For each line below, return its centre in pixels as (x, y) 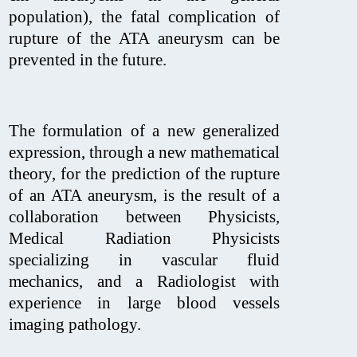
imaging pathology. (75, 324)
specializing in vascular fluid (144, 259)
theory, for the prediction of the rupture (144, 173)
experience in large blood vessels (144, 302)
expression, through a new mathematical (144, 152)
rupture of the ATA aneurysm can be (144, 38)
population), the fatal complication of (144, 16)
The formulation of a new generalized (144, 130)
